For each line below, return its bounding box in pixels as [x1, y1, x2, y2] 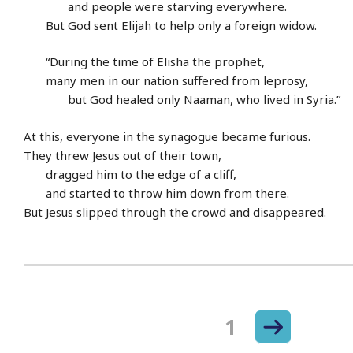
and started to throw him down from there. [24, 184, 289, 201]
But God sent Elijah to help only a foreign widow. [24, 17, 317, 33]
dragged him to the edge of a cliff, [24, 165, 236, 182]
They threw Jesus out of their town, [24, 147, 221, 163]
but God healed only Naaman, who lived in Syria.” [24, 91, 340, 108]
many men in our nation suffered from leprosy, [24, 72, 308, 89]
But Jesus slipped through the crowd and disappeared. [24, 203, 326, 220]
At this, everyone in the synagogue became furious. [24, 128, 310, 144]
